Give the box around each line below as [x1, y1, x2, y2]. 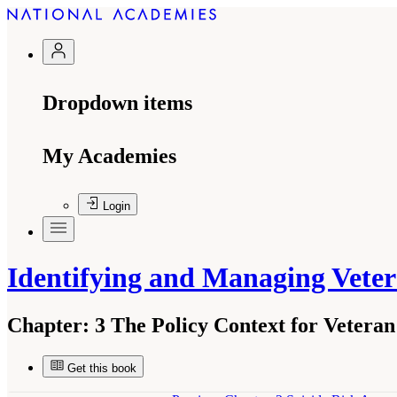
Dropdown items [43, 91, 192, 114]
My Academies [43, 144, 176, 167]
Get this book [67, 361, 136, 375]
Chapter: [7, 313, 90, 337]
